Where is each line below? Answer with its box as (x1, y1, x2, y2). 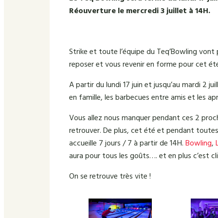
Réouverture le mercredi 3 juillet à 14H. (69, 4, 210, 18)
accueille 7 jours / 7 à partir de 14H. (69, 137, 185, 150)
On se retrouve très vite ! (69, 170, 151, 183)
